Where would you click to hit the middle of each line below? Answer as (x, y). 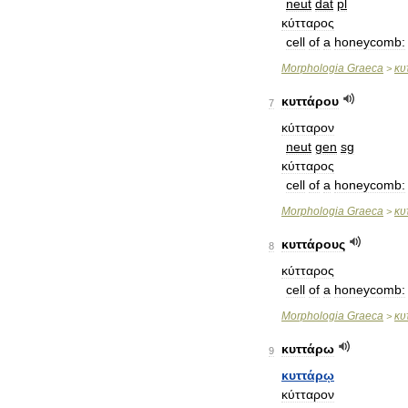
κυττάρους (313, 244)
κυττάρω (308, 349)
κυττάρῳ (308, 375)
